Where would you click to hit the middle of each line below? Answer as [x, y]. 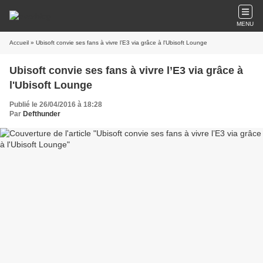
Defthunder [42, 114]
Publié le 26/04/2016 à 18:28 [56, 104]
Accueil [19, 43]
